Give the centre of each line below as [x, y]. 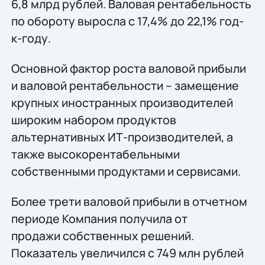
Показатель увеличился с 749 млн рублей [127, 253]
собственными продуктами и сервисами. [126, 172]
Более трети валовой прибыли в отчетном [129, 202]
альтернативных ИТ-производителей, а [122, 137]
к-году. [31, 38]
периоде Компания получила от [99, 219]
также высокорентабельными [95, 154]
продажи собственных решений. [102, 236]
